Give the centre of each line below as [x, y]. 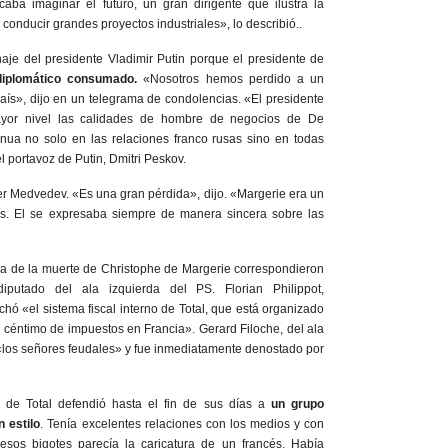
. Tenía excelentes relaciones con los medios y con [182, 424]
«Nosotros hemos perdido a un [234, 79]
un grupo [294, 404]
